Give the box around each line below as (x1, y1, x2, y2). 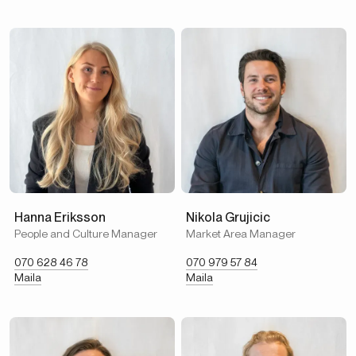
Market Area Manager (186, 227, 296, 240)
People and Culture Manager (14, 227, 157, 240)
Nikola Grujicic (186, 210, 270, 225)
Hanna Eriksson (14, 210, 106, 225)
